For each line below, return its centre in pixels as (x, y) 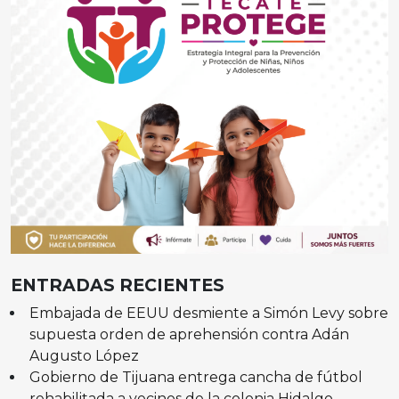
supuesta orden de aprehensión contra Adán (189, 334)
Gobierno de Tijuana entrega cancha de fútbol (195, 377)
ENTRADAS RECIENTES (118, 285)
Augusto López (84, 355)
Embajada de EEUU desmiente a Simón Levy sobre (208, 313)
